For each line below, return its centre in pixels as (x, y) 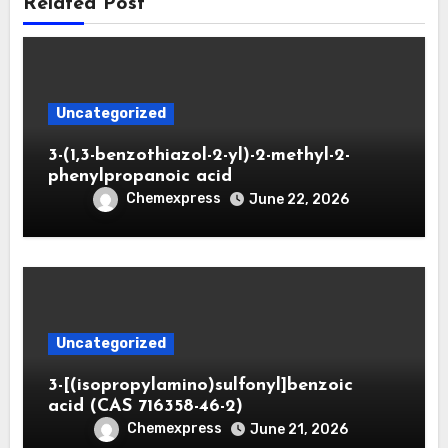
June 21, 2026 (298, 429)
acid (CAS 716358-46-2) (145, 406)
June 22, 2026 (298, 199)
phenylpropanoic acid (139, 176)
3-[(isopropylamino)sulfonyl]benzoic (200, 385)
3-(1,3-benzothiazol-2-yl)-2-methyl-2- (198, 155)
